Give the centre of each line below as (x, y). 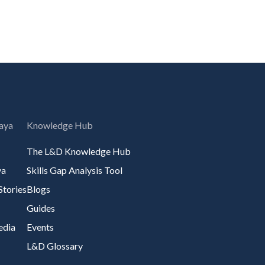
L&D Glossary (55, 245)
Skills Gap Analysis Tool (75, 170)
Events (40, 227)
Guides (41, 208)
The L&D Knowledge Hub (79, 151)
